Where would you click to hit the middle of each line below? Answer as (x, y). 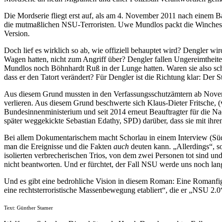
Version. (17, 33)
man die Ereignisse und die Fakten (59, 146)
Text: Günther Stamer (28, 208)
